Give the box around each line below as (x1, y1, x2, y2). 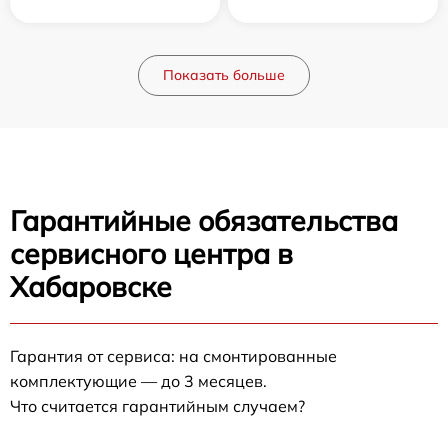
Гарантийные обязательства (10, 202, 398, 238)
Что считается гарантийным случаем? (10, 395, 305, 416)
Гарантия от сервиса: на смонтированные (10, 345, 337, 366)
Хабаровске (10, 268, 172, 304)
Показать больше (163, 65, 285, 84)
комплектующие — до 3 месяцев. (10, 370, 267, 391)
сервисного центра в (10, 235, 293, 271)
